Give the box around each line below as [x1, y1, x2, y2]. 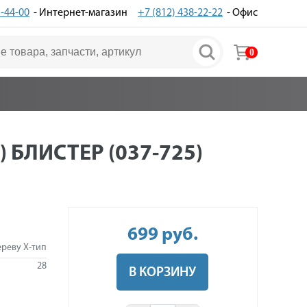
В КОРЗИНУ [129, 266, 197, 280]
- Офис [223, 8, 258, 19]
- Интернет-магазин [29, 8, 127, 19]
